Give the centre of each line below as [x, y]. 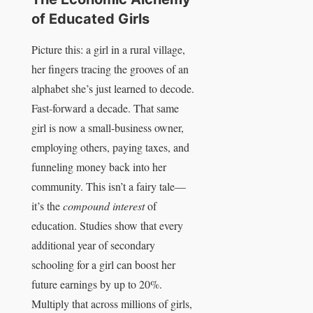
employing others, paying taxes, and [110, 147]
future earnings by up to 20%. [97, 284]
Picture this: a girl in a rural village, [108, 50]
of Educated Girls [90, 19]
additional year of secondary [93, 245]
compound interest [104, 206]
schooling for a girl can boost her [103, 265]
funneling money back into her [99, 167]
